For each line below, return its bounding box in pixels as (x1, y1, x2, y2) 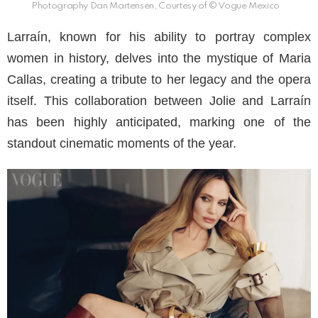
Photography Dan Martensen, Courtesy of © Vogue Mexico (31, 1, 280, 11)
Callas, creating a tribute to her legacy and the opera (7, 72, 311, 87)
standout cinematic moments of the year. (7, 136, 236, 151)
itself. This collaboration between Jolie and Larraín (7, 94, 311, 109)
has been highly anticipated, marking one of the (7, 115, 311, 130)
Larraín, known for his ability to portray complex (7, 30, 311, 45)
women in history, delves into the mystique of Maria (7, 51, 311, 66)
